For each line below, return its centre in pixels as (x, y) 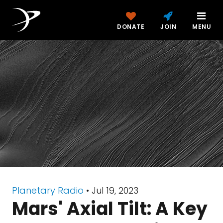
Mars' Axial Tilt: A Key (110, 209)
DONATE (131, 27)
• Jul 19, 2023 (111, 190)
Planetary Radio (48, 190)
